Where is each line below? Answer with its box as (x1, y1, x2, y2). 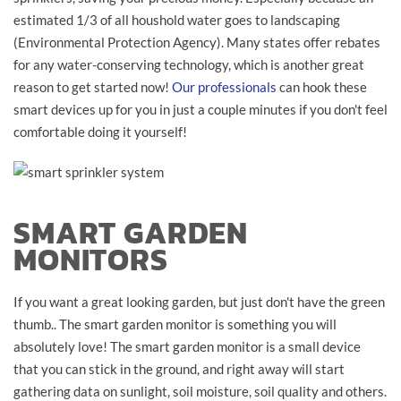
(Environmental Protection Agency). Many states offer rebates (13, 33, 380, 50)
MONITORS (13, 236, 168, 282)
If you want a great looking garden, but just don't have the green (13, 293, 385, 310)
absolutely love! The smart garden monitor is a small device (13, 337, 361, 354)
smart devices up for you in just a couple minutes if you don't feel (13, 100, 388, 117)
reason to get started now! (13, 78, 172, 95)
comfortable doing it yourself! (13, 123, 187, 140)
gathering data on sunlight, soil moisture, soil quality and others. (13, 382, 387, 399)
